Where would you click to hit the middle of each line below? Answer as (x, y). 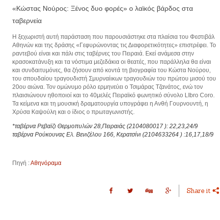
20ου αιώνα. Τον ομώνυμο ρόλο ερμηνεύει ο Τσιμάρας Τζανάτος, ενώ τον (108, 87)
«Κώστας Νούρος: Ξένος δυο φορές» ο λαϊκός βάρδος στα (103, 9)
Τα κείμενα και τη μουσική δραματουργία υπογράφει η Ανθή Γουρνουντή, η (110, 104)
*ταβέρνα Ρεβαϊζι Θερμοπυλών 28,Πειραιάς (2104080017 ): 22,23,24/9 (105, 126)
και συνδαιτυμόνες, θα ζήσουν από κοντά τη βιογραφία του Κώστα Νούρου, (111, 70)
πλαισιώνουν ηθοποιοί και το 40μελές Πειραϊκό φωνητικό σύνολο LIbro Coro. (113, 96)
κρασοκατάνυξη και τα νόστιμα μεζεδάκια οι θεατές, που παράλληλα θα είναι (112, 62)
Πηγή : (21, 163)
